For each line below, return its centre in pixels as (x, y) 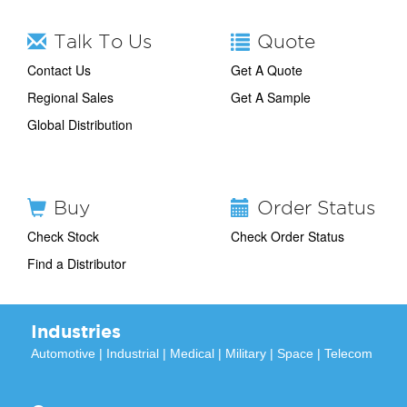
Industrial (133, 353)
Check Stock (63, 236)
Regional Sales (70, 97)
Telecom (348, 353)
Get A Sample (271, 97)
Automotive (63, 353)
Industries (76, 331)
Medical (192, 353)
